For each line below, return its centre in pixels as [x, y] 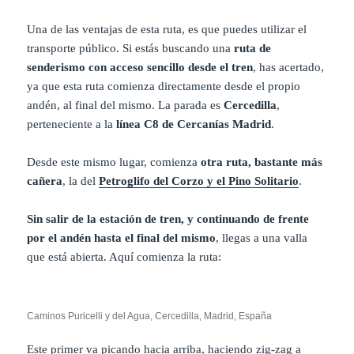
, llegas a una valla [262, 238]
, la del [81, 181]
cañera [45, 181]
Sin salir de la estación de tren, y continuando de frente [168, 219]
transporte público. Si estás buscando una [131, 49]
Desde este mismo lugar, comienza [114, 162]
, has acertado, [289, 68]
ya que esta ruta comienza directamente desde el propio [164, 87]
